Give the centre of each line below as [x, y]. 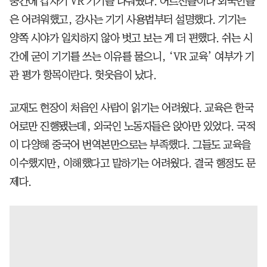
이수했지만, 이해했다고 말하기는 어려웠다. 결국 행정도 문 [132, 163]
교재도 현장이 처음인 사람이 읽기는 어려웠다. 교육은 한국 [131, 108]
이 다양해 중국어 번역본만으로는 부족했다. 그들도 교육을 [130, 145]
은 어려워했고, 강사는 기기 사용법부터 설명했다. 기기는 [128, 19]
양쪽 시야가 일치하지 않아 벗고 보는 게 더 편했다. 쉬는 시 [131, 38]
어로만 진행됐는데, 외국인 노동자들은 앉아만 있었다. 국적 [132, 126]
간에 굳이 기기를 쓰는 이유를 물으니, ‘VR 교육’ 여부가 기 [132, 56]
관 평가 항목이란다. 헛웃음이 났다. [83, 75]
